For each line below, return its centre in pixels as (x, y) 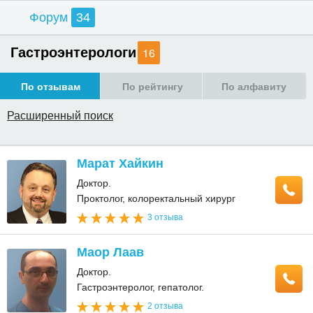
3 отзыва (165, 217)
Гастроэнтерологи (73, 51)
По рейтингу (152, 86)
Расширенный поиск (60, 115)
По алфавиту (254, 86)
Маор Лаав (110, 252)
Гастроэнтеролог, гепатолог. (140, 287)
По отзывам (51, 86)
